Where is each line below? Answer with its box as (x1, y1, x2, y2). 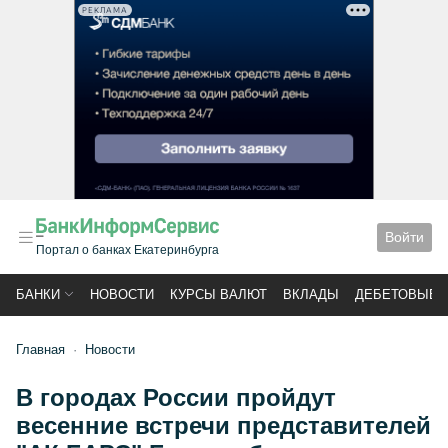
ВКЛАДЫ (283, 287, 339, 302)
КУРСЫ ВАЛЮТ (170, 287, 267, 302)
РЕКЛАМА (82, 5, 128, 15)
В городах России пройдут (16, 384, 336, 411)
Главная (16, 342, 65, 357)
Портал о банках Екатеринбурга (36, 243, 219, 257)
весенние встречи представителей (16, 412, 431, 439)
